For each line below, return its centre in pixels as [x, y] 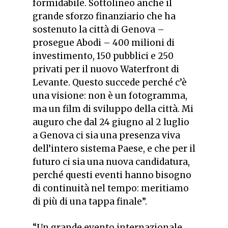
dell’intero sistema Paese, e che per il [114, 148]
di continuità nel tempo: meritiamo [111, 188]
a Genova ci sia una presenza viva [106, 135]
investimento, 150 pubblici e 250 [103, 56]
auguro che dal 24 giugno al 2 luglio [111, 122]
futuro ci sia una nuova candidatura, [111, 162]
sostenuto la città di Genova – [98, 29]
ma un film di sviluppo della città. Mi [113, 109]
